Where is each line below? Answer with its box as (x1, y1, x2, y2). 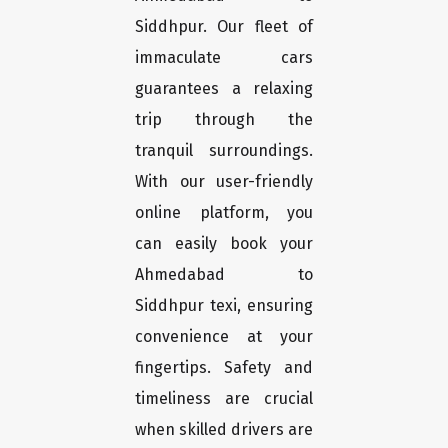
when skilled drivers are (135, 420, 313, 440)
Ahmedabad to (135, 265, 313, 285)
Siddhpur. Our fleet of (135, 17, 313, 37)
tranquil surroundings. (135, 141, 313, 161)
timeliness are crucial (135, 389, 313, 409)
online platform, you (135, 203, 313, 223)
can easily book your (135, 234, 313, 254)
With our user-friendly (135, 172, 313, 192)
